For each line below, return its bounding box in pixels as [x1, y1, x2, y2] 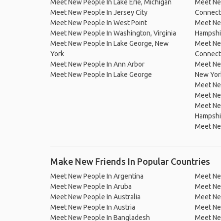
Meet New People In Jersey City [50, 8, 147, 16]
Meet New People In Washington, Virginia [50, 29, 176, 37]
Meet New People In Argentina [50, 172, 144, 180]
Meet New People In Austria [50, 203, 135, 211]
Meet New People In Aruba [50, 183, 132, 190]
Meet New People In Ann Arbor [50, 60, 145, 68]
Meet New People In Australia [50, 193, 141, 201]
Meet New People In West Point [50, 19, 147, 27]
